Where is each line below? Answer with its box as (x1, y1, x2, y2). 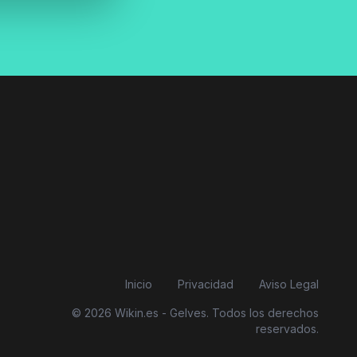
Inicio (125, 277, 152, 291)
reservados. (256, 322, 319, 335)
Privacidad (178, 277, 233, 291)
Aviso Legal (259, 277, 319, 291)
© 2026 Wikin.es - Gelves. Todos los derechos (72, 306, 319, 320)
